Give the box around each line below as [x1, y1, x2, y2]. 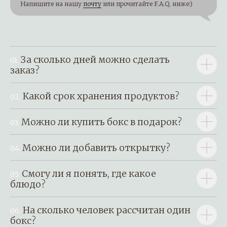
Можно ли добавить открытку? [22, 141, 170, 154]
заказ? [10, 64, 40, 76]
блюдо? [10, 178, 46, 190]
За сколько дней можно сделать [21, 53, 170, 65]
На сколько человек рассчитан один [23, 204, 191, 216]
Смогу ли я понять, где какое [22, 167, 156, 179]
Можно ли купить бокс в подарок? [21, 116, 182, 128]
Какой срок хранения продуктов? [23, 90, 179, 102]
